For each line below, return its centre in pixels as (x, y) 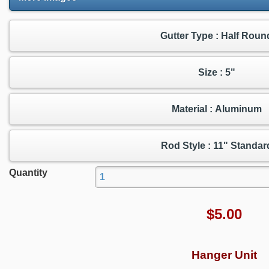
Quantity (28, 172)
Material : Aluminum (216, 109)
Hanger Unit (224, 255)
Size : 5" (216, 72)
